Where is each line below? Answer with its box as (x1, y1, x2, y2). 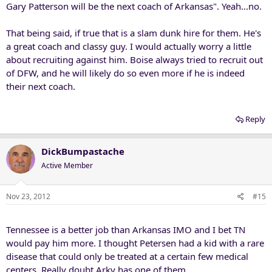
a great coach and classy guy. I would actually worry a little (6, 40, 251, 52)
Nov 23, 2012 (6, 191, 50, 202)
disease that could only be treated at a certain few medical (6, 250, 248, 262)
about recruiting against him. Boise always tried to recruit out (6, 53, 263, 66)
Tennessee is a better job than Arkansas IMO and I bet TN (6, 223, 245, 236)
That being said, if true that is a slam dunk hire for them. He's (6, 27, 261, 39)
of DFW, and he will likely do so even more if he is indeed (6, 67, 245, 79)
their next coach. (6, 80, 75, 92)
